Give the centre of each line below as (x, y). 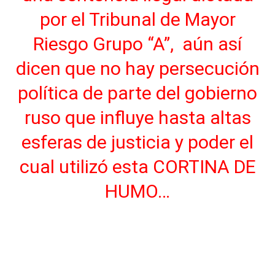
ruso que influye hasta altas (137, 117)
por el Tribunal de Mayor (137, 19)
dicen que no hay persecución (137, 68)
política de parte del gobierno (137, 93)
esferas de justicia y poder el (137, 142)
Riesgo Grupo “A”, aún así (137, 44)
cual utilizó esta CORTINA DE (137, 166)
